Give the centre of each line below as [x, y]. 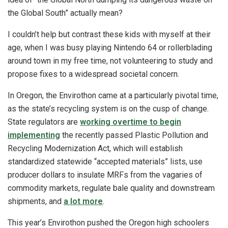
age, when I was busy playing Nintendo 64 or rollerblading [110, 48]
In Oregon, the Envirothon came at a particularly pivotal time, [113, 96]
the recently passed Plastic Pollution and [134, 135]
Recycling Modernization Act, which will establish [95, 149]
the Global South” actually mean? [66, 13]
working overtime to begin [131, 122]
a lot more [83, 202]
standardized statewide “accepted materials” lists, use [105, 162]
